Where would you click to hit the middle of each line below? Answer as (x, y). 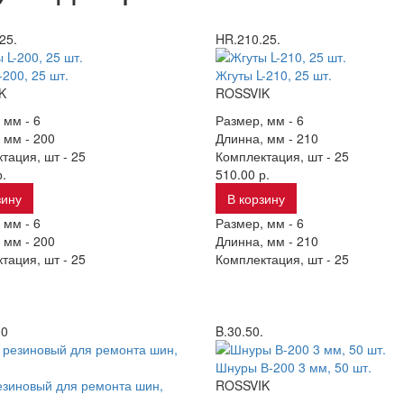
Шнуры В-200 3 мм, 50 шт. (293, 367)
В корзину (256, 198)
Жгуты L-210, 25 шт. (273, 75)
